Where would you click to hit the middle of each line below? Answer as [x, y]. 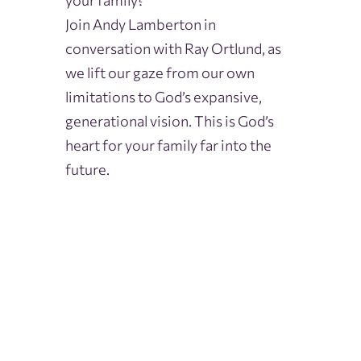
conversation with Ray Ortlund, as [173, 49]
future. [87, 170]
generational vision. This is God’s [169, 121]
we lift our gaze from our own [160, 73]
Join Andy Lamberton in [140, 25]
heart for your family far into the [168, 145]
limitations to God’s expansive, [163, 97]
